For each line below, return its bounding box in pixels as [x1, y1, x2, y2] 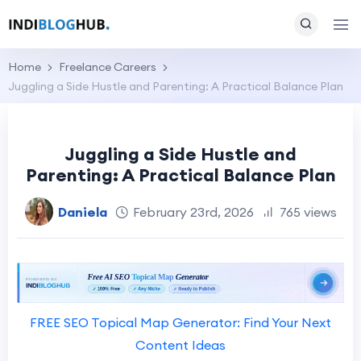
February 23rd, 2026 [132, 203, 254, 220]
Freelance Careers [59, 60, 156, 74]
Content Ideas [135, 337, 226, 354]
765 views [279, 203, 337, 220]
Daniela [57, 203, 107, 220]
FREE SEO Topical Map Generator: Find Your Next [30, 314, 331, 331]
